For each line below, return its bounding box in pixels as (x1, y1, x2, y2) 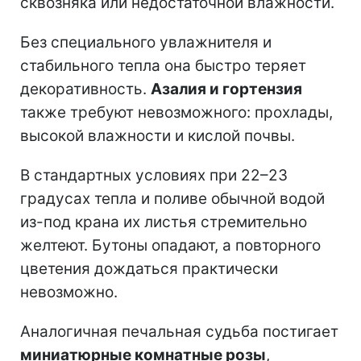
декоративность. (20, 80, 151, 99)
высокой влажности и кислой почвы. (20, 127, 295, 146)
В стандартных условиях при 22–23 (20, 166, 288, 185)
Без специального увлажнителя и (20, 33, 272, 52)
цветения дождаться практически (20, 259, 278, 279)
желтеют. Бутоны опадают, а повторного (20, 236, 321, 255)
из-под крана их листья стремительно (20, 213, 307, 232)
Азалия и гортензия (151, 80, 302, 99)
